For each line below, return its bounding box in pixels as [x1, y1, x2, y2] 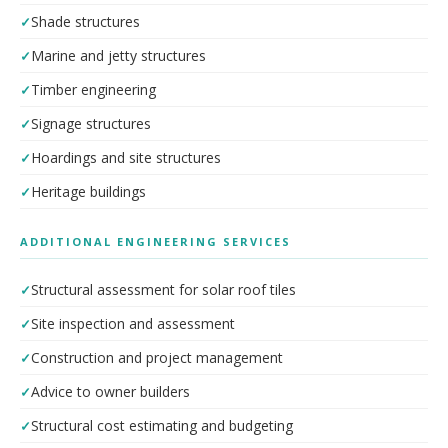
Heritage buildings [31, 182, 146, 201]
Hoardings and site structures [31, 148, 221, 167]
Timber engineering [31, 80, 156, 99]
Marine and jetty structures [31, 46, 206, 65]
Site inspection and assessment [31, 314, 235, 333]
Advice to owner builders [31, 382, 190, 401]
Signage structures [31, 114, 151, 133]
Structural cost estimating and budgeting [31, 416, 293, 435]
